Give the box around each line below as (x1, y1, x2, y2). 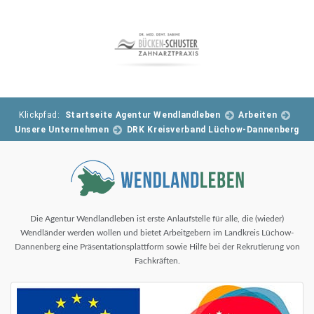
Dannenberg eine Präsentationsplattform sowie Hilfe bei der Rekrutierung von (14, 242, 300, 251)
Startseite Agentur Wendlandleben (64, 109, 221, 120)
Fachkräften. (134, 256, 180, 265)
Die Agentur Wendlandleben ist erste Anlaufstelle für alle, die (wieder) (30, 214, 284, 223)
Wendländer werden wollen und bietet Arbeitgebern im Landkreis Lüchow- (20, 228, 294, 237)
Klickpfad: (19, 109, 65, 120)
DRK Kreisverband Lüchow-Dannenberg (126, 124, 300, 135)
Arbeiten (238, 109, 278, 120)
